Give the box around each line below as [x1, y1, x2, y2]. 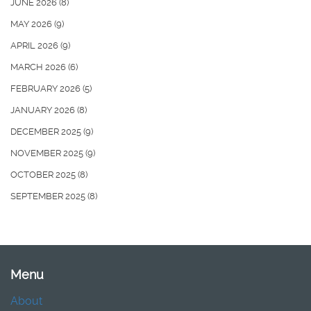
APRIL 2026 [10, 40, 60, 51]
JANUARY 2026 [10, 105, 77, 116]
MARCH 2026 [10, 62, 68, 73]
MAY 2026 [10, 19, 54, 30]
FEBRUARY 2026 [10, 83, 83, 94]
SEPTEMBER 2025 [10, 191, 87, 202]
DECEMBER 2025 [10, 126, 83, 137]
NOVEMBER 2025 [10, 148, 85, 159]
